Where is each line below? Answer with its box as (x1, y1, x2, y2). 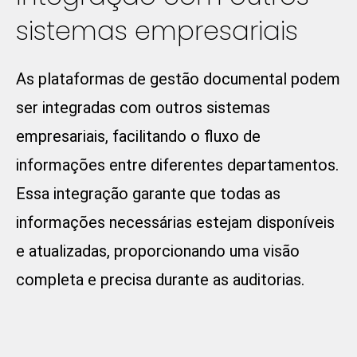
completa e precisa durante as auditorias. (16, 270, 304, 290)
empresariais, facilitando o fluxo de (16, 127, 261, 147)
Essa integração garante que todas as (16, 184, 280, 204)
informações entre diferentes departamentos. (16, 155, 339, 175)
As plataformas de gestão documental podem (16, 69, 340, 89)
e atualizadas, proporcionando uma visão (16, 241, 300, 261)
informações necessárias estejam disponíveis (16, 213, 335, 233)
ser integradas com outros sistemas (16, 98, 270, 118)
